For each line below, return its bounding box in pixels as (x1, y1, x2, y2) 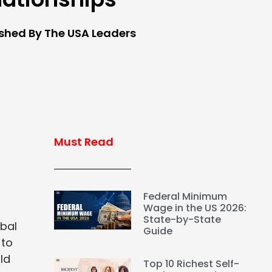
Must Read (53, 134, 114, 150)
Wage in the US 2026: (143, 201, 247, 216)
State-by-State (143, 212, 222, 227)
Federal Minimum (143, 189, 228, 204)
